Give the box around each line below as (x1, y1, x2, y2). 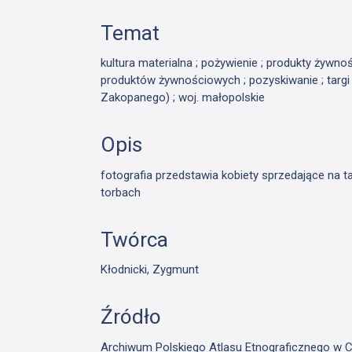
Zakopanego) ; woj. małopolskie (101, 90, 266, 105)
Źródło (101, 305, 162, 329)
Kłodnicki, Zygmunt (101, 262, 200, 277)
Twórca (101, 227, 169, 251)
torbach (101, 185, 141, 200)
